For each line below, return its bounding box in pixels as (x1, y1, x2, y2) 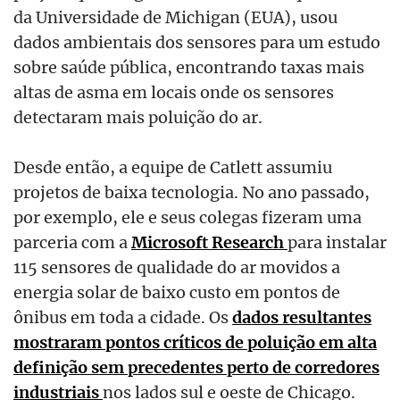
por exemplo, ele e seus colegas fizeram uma (13, 205, 362, 228)
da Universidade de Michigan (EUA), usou (13, 6, 337, 29)
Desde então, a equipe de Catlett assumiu (13, 155, 332, 178)
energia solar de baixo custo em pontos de (13, 280, 340, 303)
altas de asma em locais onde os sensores (13, 81, 334, 104)
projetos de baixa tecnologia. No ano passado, (13, 180, 370, 203)
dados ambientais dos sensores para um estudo (13, 31, 380, 54)
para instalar (287, 230, 387, 253)
